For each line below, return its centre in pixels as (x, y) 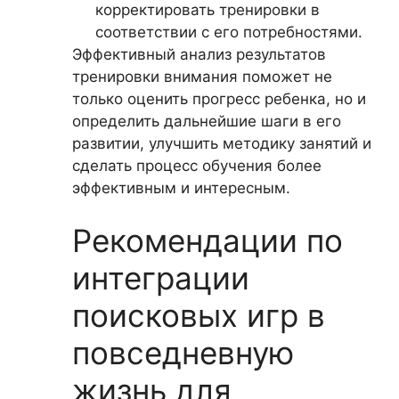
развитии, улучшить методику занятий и (222, 143)
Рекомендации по (208, 240)
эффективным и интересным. (181, 187)
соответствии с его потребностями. (228, 32)
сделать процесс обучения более (197, 165)
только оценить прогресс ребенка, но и (219, 98)
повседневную (183, 353)
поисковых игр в (199, 315)
